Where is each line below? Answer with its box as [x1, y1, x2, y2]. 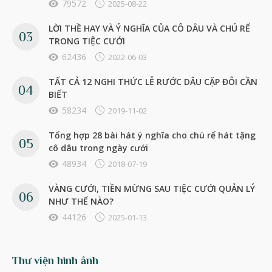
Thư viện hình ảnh [12, 254, 98, 267]
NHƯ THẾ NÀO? [49, 195, 114, 207]
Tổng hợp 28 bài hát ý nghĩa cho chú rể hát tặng [49, 129, 256, 141]
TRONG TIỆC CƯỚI [49, 35, 125, 47]
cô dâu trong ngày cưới [49, 141, 148, 154]
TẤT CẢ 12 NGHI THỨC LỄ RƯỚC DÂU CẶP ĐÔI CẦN [49, 75, 257, 87]
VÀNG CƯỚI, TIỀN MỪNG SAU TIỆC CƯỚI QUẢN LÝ [49, 182, 255, 194]
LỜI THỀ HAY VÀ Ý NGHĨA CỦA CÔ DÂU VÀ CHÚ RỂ [49, 22, 250, 34]
